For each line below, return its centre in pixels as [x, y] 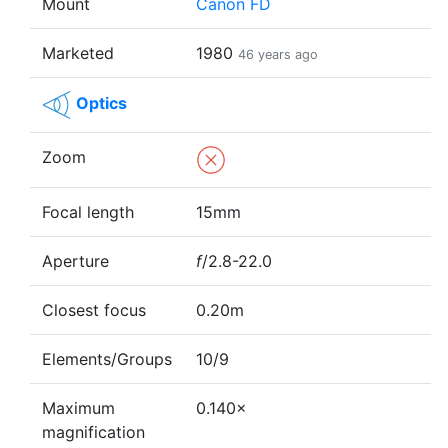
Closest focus [94, 310]
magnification [93, 432]
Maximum [78, 408]
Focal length [88, 212]
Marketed [78, 53]
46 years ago [278, 55]
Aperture [75, 261]
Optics [101, 103]
